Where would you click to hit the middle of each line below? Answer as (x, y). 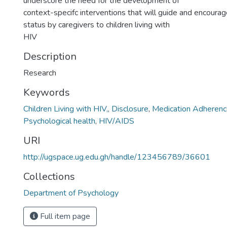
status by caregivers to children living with (97, 25)
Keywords (47, 92)
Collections (49, 177)
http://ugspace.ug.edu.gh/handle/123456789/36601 (117, 157)
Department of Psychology (71, 193)
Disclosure (130, 109)
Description (50, 56)
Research (40, 73)
